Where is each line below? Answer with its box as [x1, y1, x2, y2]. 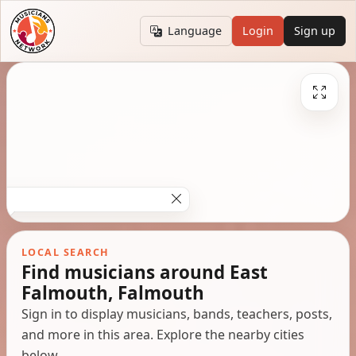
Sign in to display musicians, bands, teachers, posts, [21, 304, 332, 323]
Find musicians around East [21, 259, 268, 284]
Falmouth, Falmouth [21, 280, 204, 305]
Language [168, 23, 222, 39]
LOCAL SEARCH [21, 245, 110, 259]
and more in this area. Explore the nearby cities [21, 325, 304, 343]
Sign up [294, 23, 336, 39]
